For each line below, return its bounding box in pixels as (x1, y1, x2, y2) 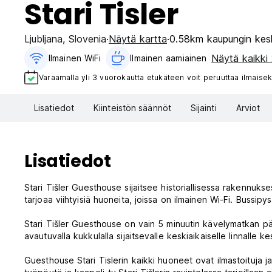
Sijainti (190, 103, 217, 114)
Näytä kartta (109, 33, 167, 45)
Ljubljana (24, 33, 63, 45)
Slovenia (69, 33, 106, 45)
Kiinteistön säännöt (93, 103, 171, 114)
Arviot (236, 103, 260, 114)
